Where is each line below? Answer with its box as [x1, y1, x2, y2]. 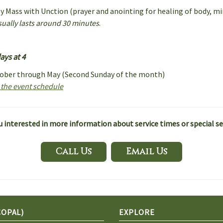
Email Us [126, 145, 167, 158]
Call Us [56, 145, 92, 158]
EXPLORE [119, 207, 155, 217]
